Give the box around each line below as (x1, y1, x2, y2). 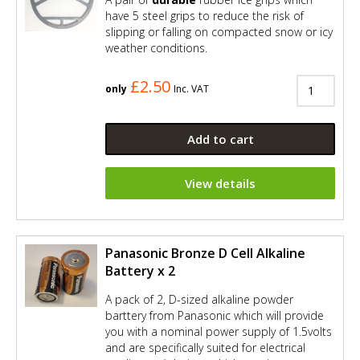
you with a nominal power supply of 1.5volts (105, 323, 332, 339)
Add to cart (186, 130, 254, 147)
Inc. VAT (174, 81, 209, 96)
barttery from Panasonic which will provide (105, 307, 324, 323)
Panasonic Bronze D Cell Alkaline (105, 243, 305, 262)
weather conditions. (105, 40, 207, 56)
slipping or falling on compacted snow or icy (105, 24, 333, 40)
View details (185, 174, 256, 191)
